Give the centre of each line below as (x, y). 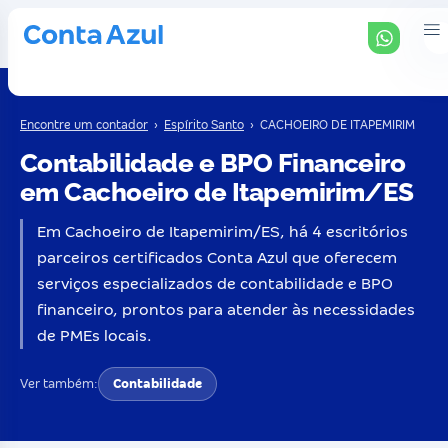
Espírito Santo (204, 125)
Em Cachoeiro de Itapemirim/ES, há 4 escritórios (222, 231)
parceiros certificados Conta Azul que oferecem (217, 257)
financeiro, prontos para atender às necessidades (226, 309)
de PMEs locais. (94, 335)
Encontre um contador (84, 125)
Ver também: (59, 384)
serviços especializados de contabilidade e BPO (215, 283)
